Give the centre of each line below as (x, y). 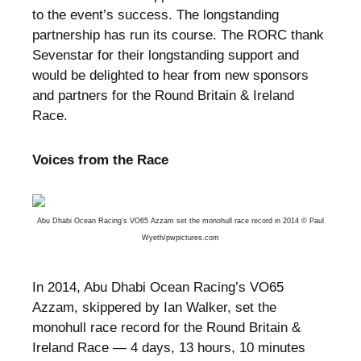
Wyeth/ (154, 238)
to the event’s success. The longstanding (155, 15)
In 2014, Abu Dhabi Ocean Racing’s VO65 (158, 288)
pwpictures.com (192, 238)
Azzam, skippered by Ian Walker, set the (154, 308)
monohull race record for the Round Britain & (166, 328)
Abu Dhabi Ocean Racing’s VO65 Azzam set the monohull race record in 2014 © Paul (180, 221)
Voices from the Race (100, 160)
